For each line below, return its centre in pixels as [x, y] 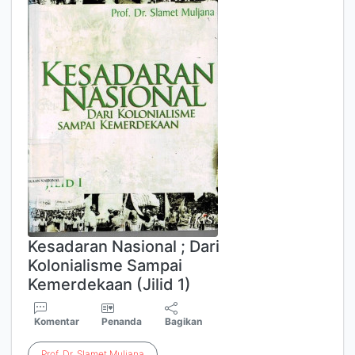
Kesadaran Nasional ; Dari [124, 246]
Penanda [122, 321]
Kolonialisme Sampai [105, 265]
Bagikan [184, 321]
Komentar [57, 321]
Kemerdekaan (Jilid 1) [109, 284]
